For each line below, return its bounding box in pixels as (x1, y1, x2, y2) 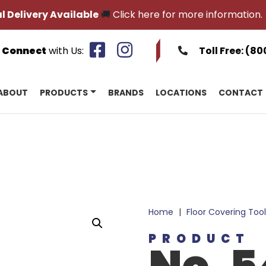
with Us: (46, 43, 84, 58)
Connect (2, 43, 46, 58)
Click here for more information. (112, 8, 262, 21)
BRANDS (108, 87, 144, 99)
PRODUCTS (39, 87, 88, 99)
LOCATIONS (156, 87, 207, 99)
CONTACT (218, 87, 263, 99)
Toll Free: (199, 43, 245, 58)
